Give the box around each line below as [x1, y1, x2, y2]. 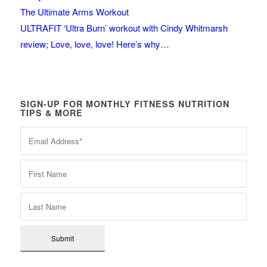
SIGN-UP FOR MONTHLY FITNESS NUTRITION [20, 98, 229, 110]
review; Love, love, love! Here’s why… [20, 38, 169, 51]
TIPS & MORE [20, 107, 83, 119]
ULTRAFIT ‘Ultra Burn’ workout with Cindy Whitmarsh [20, 21, 228, 35]
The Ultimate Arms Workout [20, 5, 129, 18]
